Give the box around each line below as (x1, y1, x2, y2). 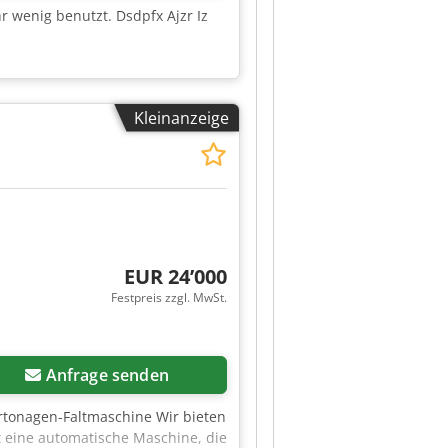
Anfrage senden (45, 363, 169, 386)
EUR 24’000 (123, 262, 227, 290)
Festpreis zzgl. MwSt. (110, 288, 227, 306)
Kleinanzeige (134, 106, 229, 129)
